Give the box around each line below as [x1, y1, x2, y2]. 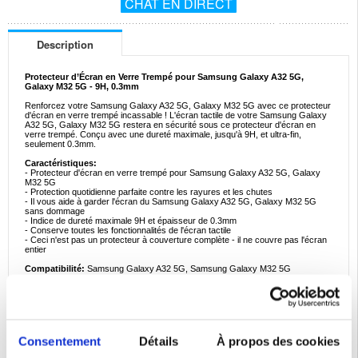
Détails [139, 334, 178, 348]
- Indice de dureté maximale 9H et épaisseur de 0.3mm [25, 216, 237, 225]
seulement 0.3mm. [25, 139, 96, 149]
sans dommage [25, 206, 85, 216]
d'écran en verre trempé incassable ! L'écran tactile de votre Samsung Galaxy [25, 110, 327, 120]
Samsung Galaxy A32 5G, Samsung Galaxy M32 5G [87, 264, 291, 273]
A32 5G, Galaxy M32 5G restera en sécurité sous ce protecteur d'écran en [25, 120, 316, 129]
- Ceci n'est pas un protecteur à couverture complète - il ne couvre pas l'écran [25, 235, 327, 245]
